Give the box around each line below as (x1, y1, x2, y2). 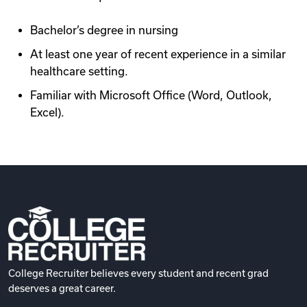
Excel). (30, 106, 64, 119)
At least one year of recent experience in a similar (30, 48, 286, 60)
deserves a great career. (8, 283, 116, 294)
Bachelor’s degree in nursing (30, 24, 178, 36)
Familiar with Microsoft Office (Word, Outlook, (30, 89, 272, 101)
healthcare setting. (30, 65, 128, 77)
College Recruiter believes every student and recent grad (8, 268, 269, 279)
